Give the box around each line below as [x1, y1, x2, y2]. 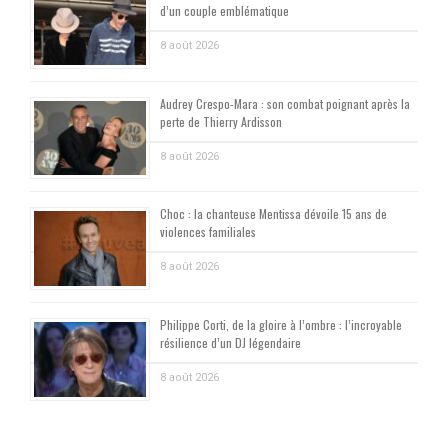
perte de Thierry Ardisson [160, 112, 282, 130]
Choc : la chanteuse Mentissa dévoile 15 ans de [160, 205, 387, 223]
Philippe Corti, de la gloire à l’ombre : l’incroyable [160, 316, 402, 334]
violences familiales [160, 223, 256, 241]
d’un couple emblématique [160, 2, 289, 20]
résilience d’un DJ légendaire [160, 334, 301, 352]
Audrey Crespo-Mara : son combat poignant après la [160, 94, 410, 112]
